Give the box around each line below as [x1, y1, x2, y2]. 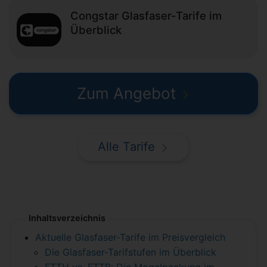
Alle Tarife [98, 139, 155, 154]
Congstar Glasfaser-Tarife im [70, 9, 222, 22]
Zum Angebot [77, 84, 176, 103]
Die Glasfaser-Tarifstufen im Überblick [45, 246, 216, 259]
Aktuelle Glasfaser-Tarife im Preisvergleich [35, 231, 225, 244]
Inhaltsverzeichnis [29, 213, 105, 223]
